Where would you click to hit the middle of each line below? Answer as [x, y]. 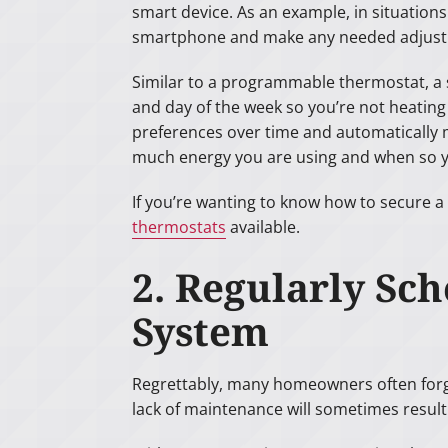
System [200, 331]
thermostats [178, 226]
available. [262, 226]
